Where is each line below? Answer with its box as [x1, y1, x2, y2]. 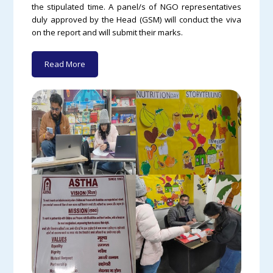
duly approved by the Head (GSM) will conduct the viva [32, 13, 241, 25]
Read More [44, 58, 85, 69]
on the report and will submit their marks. [32, 26, 183, 38]
